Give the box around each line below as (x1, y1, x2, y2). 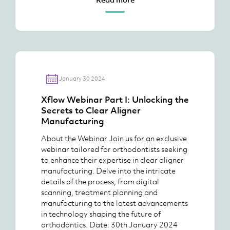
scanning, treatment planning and (41, 187, 158, 197)
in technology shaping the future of (41, 208, 161, 219)
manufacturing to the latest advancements (41, 198, 188, 208)
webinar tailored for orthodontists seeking (41, 144, 187, 154)
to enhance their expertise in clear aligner (41, 155, 184, 165)
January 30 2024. (59, 74, 107, 83)
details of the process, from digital (41, 176, 159, 186)
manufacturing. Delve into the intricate (41, 165, 176, 176)
